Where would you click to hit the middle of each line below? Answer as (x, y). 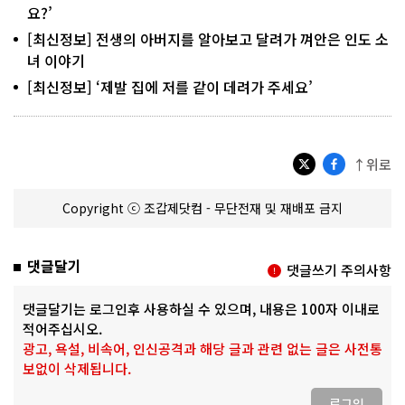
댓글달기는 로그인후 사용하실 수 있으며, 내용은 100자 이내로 (201, 308)
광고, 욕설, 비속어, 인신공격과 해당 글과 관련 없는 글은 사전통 (202, 348)
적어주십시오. (62, 328)
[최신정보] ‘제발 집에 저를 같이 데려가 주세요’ (170, 86)
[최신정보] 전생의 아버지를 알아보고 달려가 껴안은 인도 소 (208, 38)
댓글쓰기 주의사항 (339, 269)
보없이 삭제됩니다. (77, 368)
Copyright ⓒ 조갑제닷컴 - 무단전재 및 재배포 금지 (202, 207)
